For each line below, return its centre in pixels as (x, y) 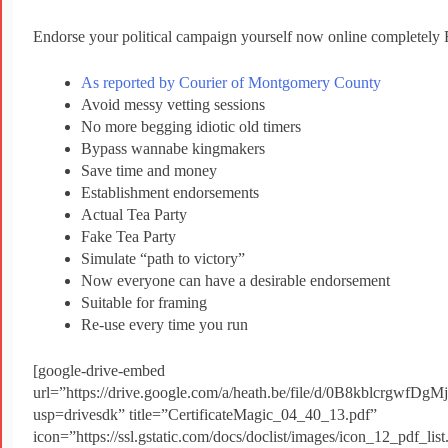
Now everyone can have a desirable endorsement (235, 281)
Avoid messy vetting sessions (173, 105)
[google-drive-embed (99, 371)
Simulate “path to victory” (163, 259)
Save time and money (149, 171)
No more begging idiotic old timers (191, 127)
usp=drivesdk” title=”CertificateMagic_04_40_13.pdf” (205, 415)
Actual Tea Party (134, 215)
